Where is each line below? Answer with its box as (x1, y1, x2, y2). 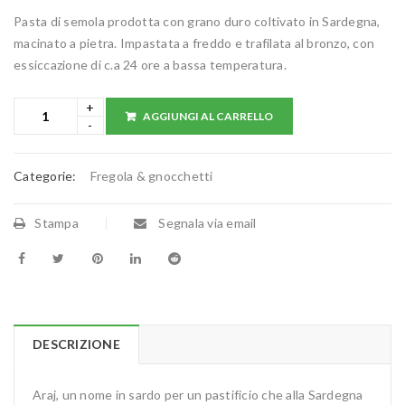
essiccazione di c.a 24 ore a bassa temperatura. (14, 57, 287, 72)
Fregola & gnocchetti (89, 168, 213, 184)
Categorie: (14, 168, 77, 184)
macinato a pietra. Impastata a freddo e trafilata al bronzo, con (14, 35, 374, 51)
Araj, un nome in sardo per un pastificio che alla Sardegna (33, 387, 363, 402)
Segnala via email (155, 215, 257, 231)
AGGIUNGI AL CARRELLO (143, 109, 273, 123)
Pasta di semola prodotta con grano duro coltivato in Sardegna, (14, 14, 381, 29)
